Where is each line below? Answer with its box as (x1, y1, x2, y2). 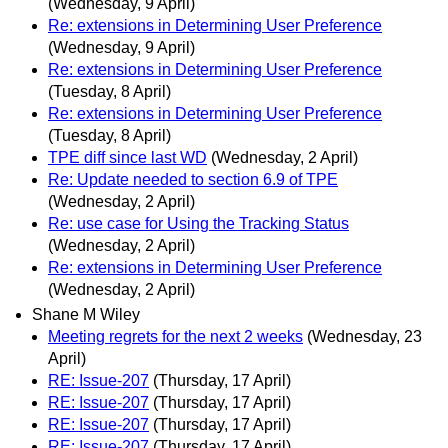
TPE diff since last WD (48, 148, 207, 166)
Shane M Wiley (32, 306, 140, 324)
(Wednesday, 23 (307, 328, 422, 346)
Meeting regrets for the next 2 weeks (48, 328, 303, 346)
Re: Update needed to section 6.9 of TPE (48, 170, 338, 188)
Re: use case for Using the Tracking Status (48, 214, 349, 232)
